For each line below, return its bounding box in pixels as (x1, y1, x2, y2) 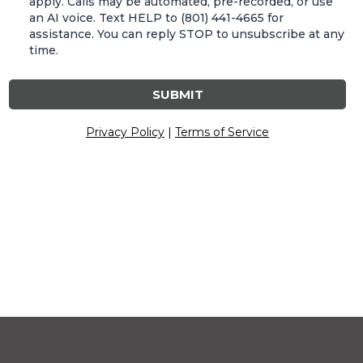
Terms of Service (175, 124, 269, 139)
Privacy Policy (86, 124, 164, 139)
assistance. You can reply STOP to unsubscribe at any (29, 26, 344, 41)
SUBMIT (152, 86, 203, 102)
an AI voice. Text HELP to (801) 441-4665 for (29, 10, 284, 25)
